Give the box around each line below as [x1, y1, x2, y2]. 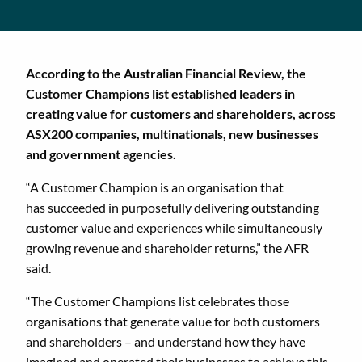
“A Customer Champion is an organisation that [26, 179, 284, 195]
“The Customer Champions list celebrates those [26, 293, 289, 309]
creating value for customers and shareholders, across [26, 105, 335, 121]
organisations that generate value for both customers [26, 313, 320, 329]
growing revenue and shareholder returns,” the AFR [26, 239, 309, 255]
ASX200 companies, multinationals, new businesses [26, 125, 318, 141]
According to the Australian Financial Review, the [26, 65, 306, 81]
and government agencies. [26, 145, 179, 162]
